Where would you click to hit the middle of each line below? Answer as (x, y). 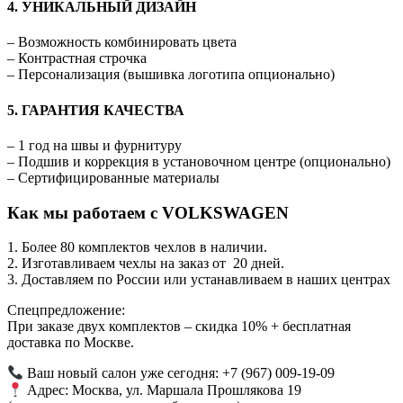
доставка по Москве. (71, 343)
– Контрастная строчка (79, 58)
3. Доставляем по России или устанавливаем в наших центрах (199, 280)
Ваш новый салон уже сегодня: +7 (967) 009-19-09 (179, 373)
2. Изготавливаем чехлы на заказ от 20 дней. (146, 264)
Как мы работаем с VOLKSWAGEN (148, 212)
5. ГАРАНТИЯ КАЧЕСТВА (96, 110)
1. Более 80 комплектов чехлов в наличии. (137, 247)
